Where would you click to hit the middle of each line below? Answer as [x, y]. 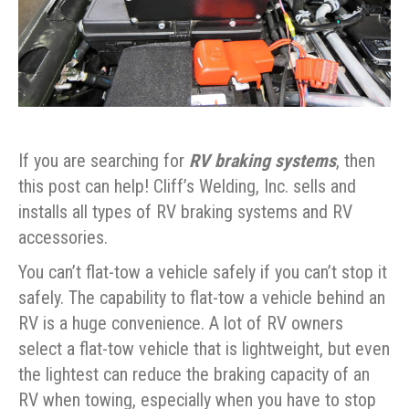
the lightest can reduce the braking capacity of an [194, 375]
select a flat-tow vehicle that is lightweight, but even [204, 349]
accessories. [63, 238]
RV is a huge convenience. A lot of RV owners [181, 324]
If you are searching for [104, 161]
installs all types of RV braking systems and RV [185, 212]
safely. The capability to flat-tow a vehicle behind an [202, 298]
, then [356, 161]
